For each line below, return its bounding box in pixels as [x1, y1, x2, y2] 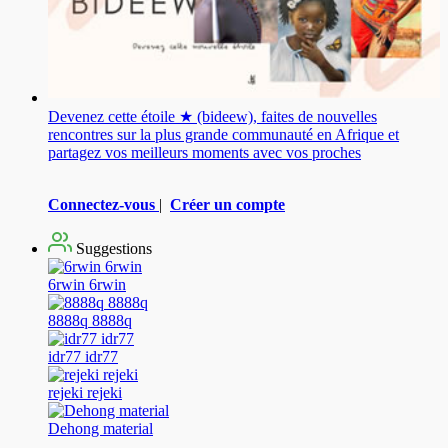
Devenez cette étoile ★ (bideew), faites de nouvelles [48, 107, 377, 125]
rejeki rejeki [48, 383, 122, 401]
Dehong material [48, 419, 153, 437]
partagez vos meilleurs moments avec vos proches [48, 143, 361, 161]
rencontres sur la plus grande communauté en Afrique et [48, 125, 399, 143]
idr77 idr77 [48, 347, 118, 365]
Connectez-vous [48, 195, 155, 213]
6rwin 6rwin [48, 275, 126, 293]
